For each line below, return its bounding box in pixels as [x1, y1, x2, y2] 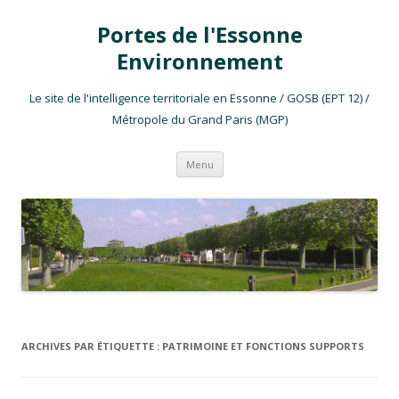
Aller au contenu [223, 149, 317, 166]
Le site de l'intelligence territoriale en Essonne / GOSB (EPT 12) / [29, 90, 370, 106]
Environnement [116, 46, 283, 76]
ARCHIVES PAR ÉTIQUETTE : [21, 339, 162, 354]
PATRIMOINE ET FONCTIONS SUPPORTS [162, 339, 364, 354]
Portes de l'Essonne [96, 20, 303, 49]
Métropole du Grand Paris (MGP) [111, 111, 288, 127]
